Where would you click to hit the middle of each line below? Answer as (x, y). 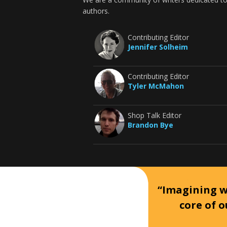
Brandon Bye (150, 125)
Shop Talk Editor (154, 115)
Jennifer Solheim (158, 47)
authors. (96, 11)
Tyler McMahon (156, 86)
